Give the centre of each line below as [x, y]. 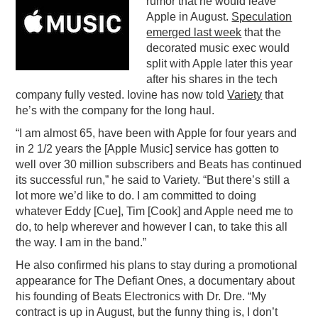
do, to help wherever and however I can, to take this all [152, 227]
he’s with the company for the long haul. [115, 111]
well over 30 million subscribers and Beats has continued [159, 165]
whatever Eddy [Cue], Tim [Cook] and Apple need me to [155, 212]
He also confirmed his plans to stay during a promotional [157, 265]
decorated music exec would [218, 48]
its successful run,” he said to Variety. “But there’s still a [153, 180]
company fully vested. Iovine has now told [122, 95]
